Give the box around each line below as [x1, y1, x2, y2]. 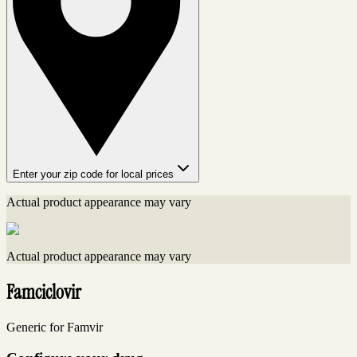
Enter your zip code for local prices [13, 168, 174, 181]
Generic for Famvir [6, 320, 103, 335]
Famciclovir [6, 280, 81, 305]
